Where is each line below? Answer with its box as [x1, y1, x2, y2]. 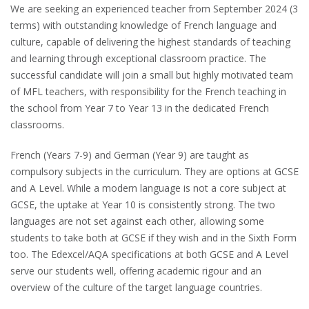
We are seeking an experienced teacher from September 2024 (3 [10, 1, 298, 15]
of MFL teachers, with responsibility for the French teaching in [10, 84, 286, 98]
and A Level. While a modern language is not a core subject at [10, 181, 286, 195]
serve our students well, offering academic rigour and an [10, 263, 261, 277]
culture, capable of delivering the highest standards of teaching [10, 34, 290, 48]
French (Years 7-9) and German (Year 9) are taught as [10, 148, 249, 161]
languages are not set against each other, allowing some [10, 214, 264, 228]
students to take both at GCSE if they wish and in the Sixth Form [10, 230, 297, 244]
